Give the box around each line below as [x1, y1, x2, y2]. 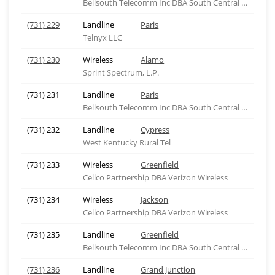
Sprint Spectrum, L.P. [82, 67, 159, 78]
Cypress [141, 124, 170, 135]
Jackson [141, 194, 169, 205]
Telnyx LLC [82, 32, 122, 43]
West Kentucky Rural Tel [82, 137, 171, 148]
